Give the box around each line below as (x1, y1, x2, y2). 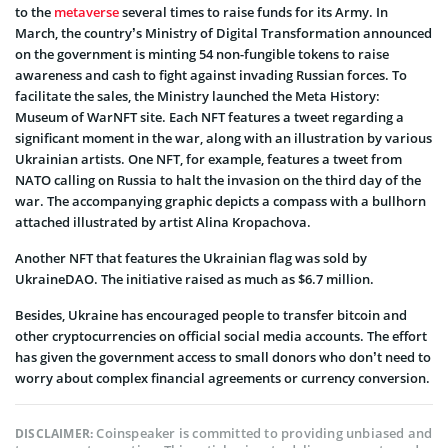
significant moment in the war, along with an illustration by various (15, 129, 432, 148)
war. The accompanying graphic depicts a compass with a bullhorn (15, 192, 426, 211)
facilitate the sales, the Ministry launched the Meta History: (15, 87, 380, 106)
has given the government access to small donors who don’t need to (15, 348, 431, 367)
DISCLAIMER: (15, 425, 97, 443)
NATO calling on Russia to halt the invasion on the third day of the (15, 171, 421, 190)
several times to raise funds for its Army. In (119, 3, 388, 22)
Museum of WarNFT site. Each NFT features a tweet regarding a (15, 108, 404, 127)
